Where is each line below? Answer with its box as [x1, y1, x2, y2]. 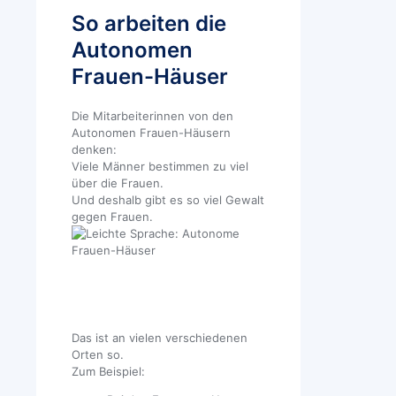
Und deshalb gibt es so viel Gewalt [72, 192, 264, 207]
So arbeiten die [72, 11, 226, 37]
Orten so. [72, 346, 124, 362]
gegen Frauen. [72, 209, 153, 224]
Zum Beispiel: [72, 363, 145, 378]
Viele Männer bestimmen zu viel [72, 158, 248, 173]
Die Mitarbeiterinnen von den [72, 108, 233, 123]
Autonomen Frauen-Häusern [72, 125, 231, 140]
